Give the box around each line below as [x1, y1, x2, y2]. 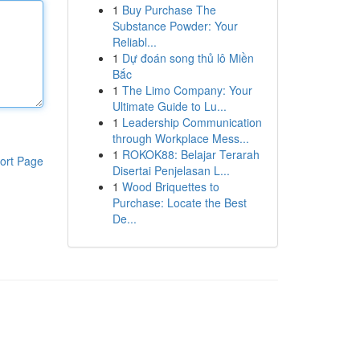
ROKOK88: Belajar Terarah [121, 146, 260, 162]
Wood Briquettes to [121, 178, 219, 194]
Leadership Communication [121, 114, 262, 130]
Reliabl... [112, 34, 157, 50]
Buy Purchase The [121, 2, 216, 18]
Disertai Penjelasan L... [112, 162, 230, 178]
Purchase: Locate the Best [112, 194, 247, 211]
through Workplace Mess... [112, 130, 249, 146]
